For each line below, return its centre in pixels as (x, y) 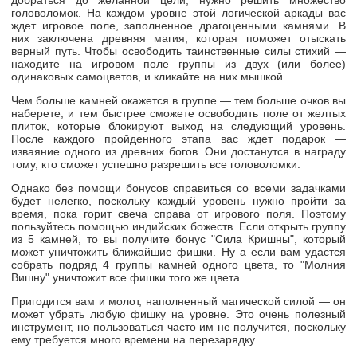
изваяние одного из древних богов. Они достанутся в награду (178, 151)
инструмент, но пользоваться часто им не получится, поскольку (178, 327)
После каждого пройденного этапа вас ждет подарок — (178, 138)
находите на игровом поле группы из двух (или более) (178, 63)
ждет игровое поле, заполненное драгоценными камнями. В (178, 25)
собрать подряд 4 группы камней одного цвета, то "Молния (178, 265)
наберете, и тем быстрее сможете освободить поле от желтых (178, 113)
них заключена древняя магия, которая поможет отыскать (178, 38)
